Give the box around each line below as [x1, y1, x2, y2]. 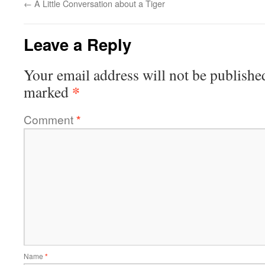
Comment [24, 111, 76, 127]
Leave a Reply [24, 33, 131, 56]
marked [24, 82, 72, 102]
